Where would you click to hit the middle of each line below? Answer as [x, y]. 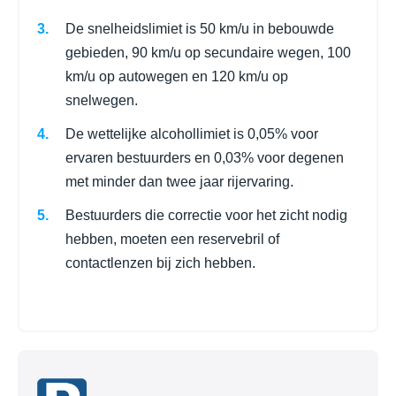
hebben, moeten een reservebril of [172, 240]
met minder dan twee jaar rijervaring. [179, 182]
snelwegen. [102, 100]
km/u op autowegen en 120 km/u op [177, 76]
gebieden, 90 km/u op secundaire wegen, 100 [208, 52]
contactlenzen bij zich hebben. [160, 263]
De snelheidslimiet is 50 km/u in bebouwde [200, 28]
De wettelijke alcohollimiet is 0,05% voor [192, 134]
